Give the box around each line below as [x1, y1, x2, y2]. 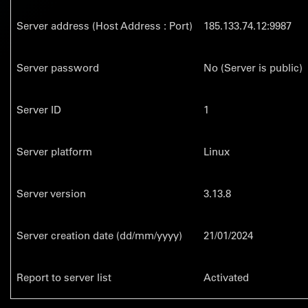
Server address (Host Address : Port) [16, 19, 192, 32]
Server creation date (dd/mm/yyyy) [16, 228, 182, 242]
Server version [16, 186, 86, 200]
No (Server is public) [203, 60, 302, 74]
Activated [203, 270, 249, 284]
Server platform [16, 144, 92, 158]
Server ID [16, 102, 61, 116]
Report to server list [16, 270, 111, 284]
